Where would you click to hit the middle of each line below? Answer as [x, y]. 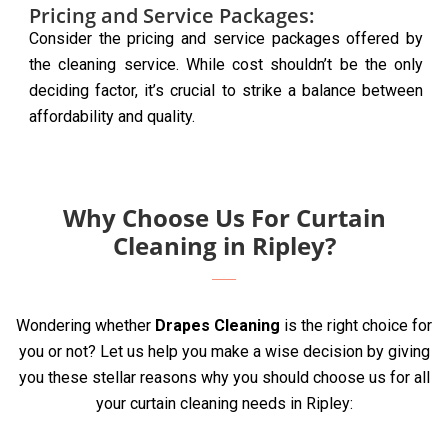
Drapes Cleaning [217, 325]
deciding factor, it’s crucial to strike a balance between [226, 90]
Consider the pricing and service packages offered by [226, 38]
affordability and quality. [112, 116]
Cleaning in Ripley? [224, 245]
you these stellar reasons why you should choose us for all [224, 377]
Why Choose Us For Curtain [224, 217]
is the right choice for [356, 325]
